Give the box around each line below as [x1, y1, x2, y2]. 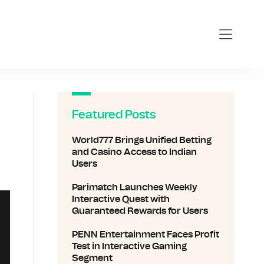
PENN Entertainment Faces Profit [72, 230, 219, 239]
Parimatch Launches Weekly [72, 183, 197, 192]
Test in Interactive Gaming [72, 242, 187, 251]
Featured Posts [72, 109, 156, 121]
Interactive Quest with [72, 194, 170, 204]
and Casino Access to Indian [72, 147, 197, 157]
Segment [72, 253, 113, 263]
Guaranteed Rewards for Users [72, 206, 208, 216]
